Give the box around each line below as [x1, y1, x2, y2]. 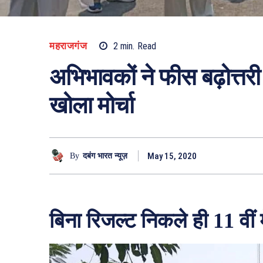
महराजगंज [49, 40, 87, 52]
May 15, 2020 [147, 151, 197, 162]
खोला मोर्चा [49, 92, 134, 119]
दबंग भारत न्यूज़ [83, 151, 127, 160]
